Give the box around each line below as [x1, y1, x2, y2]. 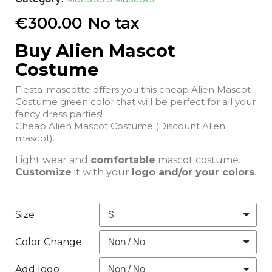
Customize [15, 166, 72, 178]
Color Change [15, 236, 82, 248]
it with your [72, 166, 132, 178]
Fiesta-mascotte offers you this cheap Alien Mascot [15, 83, 251, 95]
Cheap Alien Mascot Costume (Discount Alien [15, 120, 225, 132]
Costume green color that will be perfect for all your [15, 95, 256, 107]
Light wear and [15, 154, 90, 166]
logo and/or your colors [132, 166, 254, 178]
